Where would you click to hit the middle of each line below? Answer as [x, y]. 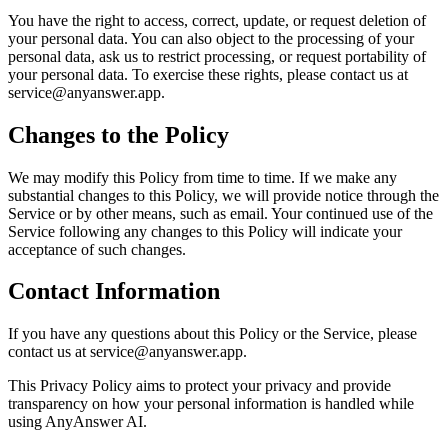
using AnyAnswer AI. [77, 422]
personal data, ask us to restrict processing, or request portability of [217, 56]
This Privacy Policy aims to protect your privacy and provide [199, 386]
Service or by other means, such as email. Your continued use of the [220, 213]
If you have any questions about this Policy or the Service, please [212, 334]
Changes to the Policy [118, 134]
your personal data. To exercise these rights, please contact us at [208, 74]
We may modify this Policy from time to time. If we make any [202, 177]
